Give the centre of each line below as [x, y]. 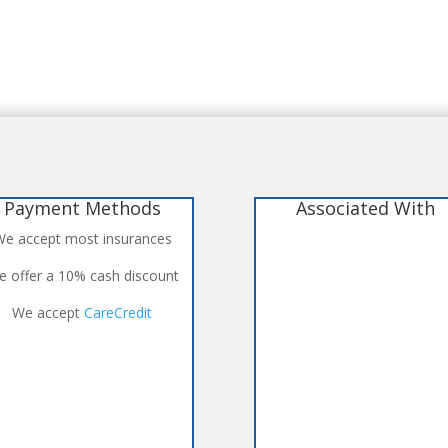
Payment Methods [82, 208]
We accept [48, 313]
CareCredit [118, 313]
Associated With [366, 208]
